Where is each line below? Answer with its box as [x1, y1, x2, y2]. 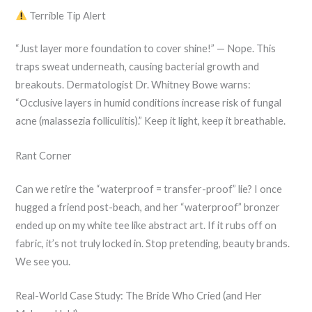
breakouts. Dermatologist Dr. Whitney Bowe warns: [15, 79, 251, 91]
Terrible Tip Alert [27, 9, 107, 22]
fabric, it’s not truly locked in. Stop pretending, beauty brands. [15, 237, 290, 249]
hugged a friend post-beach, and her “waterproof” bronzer [15, 201, 281, 213]
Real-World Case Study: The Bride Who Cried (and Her [15, 290, 263, 302]
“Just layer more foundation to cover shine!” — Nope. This [15, 42, 276, 55]
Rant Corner [15, 149, 72, 162]
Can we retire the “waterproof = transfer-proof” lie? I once [15, 182, 283, 195]
